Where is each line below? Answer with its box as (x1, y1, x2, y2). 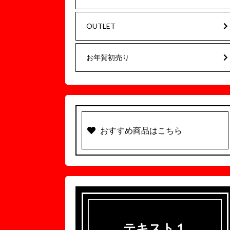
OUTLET (86, 22, 116, 30)
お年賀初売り (86, 53, 129, 62)
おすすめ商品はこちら (100, 125, 182, 135)
